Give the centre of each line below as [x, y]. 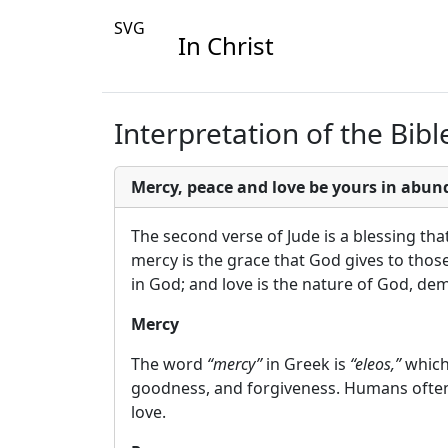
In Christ [226, 45]
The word [169, 364]
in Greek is [306, 364]
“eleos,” [375, 364]
